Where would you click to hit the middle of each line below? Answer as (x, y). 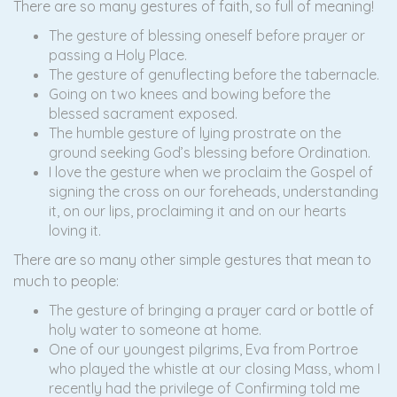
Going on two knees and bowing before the (190, 94)
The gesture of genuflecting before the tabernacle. (214, 74)
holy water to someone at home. (155, 330)
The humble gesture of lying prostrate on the (195, 133)
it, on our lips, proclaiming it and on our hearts (198, 211)
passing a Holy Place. (118, 55)
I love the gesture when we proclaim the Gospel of (211, 172)
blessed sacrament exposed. (143, 113)
